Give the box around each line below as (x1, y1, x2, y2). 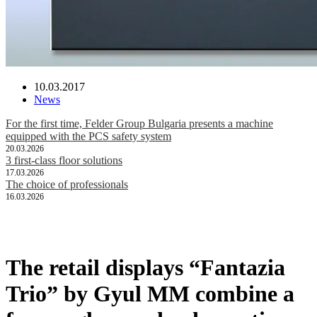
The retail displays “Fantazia (6, 254, 285, 280)
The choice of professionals (6, 178, 128, 191)
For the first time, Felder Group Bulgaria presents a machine (6, 117, 273, 130)
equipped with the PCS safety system (6, 130, 171, 143)
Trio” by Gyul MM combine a (6, 280, 294, 306)
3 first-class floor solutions (6, 154, 122, 167)
